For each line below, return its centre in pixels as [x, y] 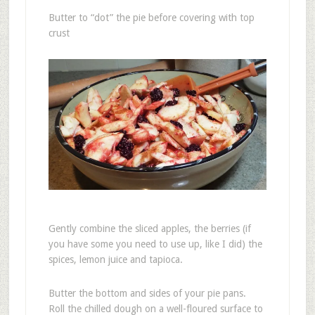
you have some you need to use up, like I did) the [155, 244]
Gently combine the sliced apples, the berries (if [149, 228]
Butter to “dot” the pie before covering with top [151, 17]
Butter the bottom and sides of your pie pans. [148, 293]
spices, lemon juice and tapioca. [115, 259]
